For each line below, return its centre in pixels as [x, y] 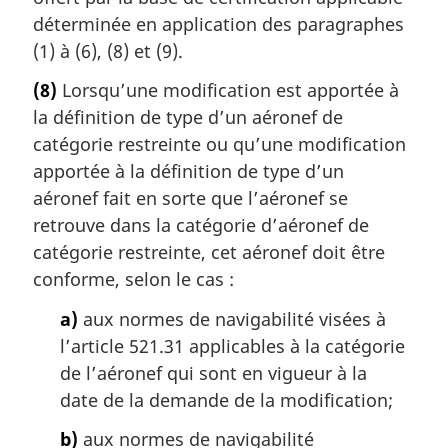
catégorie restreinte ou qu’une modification [219, 144]
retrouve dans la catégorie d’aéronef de [201, 225]
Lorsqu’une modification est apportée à [228, 90]
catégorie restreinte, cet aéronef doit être [209, 252]
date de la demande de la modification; [226, 399]
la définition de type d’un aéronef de [188, 117]
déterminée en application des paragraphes [218, 23]
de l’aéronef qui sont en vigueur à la [213, 372]
